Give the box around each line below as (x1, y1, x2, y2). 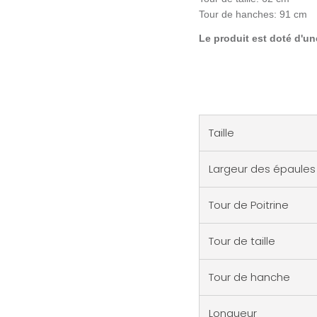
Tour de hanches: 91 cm (198, 8, 307, 20)
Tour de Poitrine (208, 197, 289, 212)
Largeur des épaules (208, 161, 316, 176)
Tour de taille (208, 233, 275, 248)
